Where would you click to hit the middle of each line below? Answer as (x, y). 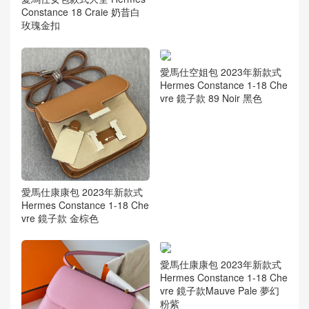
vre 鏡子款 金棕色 (60, 218)
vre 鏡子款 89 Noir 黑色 (211, 98)
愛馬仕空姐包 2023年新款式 (220, 72)
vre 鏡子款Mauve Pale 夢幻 (219, 291)
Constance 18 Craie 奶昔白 (81, 12)
